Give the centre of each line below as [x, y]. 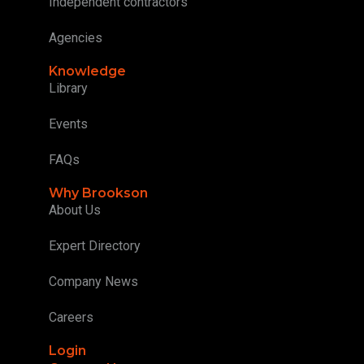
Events [68, 123]
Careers [71, 317]
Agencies [76, 37]
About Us [75, 210]
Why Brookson [98, 193]
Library [68, 88]
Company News [93, 281]
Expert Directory [95, 245]
